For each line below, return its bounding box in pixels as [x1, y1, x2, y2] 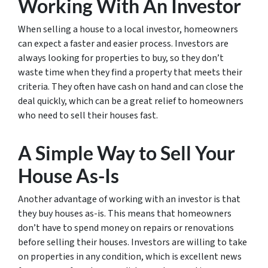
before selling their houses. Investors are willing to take [18, 235, 247, 249]
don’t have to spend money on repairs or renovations [18, 221, 234, 234]
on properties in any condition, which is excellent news [18, 249, 242, 263]
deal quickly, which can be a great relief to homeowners [18, 94, 243, 108]
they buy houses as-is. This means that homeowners [18, 206, 232, 220]
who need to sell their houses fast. [18, 108, 158, 122]
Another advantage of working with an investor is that [18, 192, 240, 206]
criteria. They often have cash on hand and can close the [18, 80, 243, 93]
